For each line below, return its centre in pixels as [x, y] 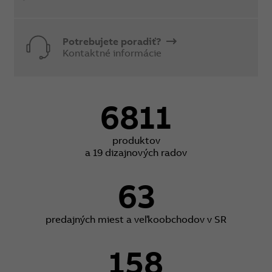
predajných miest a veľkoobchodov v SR [136, 219]
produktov [136, 141]
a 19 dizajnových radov [136, 153]
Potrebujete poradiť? [114, 42]
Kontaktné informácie [112, 53]
